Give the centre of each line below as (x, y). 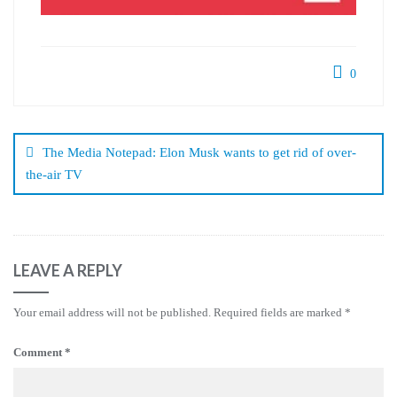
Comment (39, 352)
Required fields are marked (279, 312)
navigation (63, 139)
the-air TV (54, 174)
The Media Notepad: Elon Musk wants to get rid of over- (199, 152)
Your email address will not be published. (112, 312)
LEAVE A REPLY (68, 270)
